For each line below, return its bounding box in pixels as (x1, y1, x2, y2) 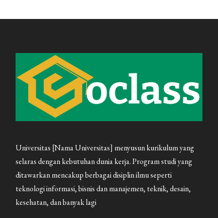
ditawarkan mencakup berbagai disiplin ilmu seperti (16, 170, 172, 181)
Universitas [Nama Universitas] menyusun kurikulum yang (16, 143, 195, 153)
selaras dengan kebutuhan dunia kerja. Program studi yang (16, 156, 193, 167)
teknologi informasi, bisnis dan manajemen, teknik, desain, (16, 183, 191, 194)
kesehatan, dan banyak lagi (16, 197, 97, 208)
